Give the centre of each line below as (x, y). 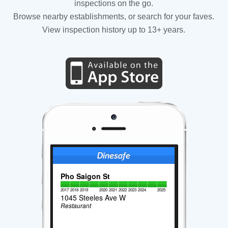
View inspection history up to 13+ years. (114, 30)
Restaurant (76, 205)
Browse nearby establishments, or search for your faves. (114, 16)
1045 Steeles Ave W (93, 197)
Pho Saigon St (85, 176)
